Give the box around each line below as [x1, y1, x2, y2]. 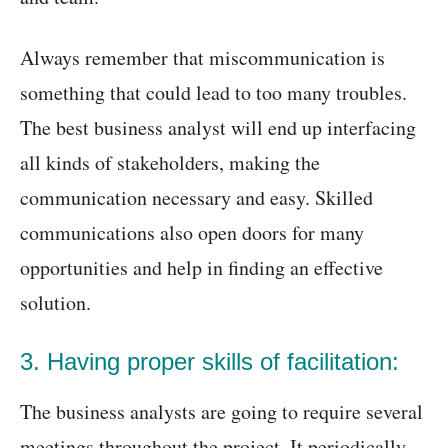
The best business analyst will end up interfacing [20, 114, 416, 141]
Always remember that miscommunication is [20, 44, 385, 71]
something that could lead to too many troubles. [20, 79, 407, 106]
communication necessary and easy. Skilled [20, 184, 373, 211]
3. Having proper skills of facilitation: [20, 348, 399, 375]
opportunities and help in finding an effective [20, 254, 383, 281]
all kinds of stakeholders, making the [20, 149, 320, 176]
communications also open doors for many [20, 219, 364, 246]
